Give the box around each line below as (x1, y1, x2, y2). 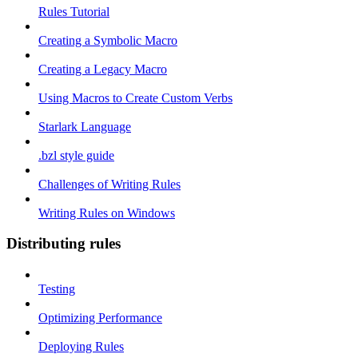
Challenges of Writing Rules (38, 177, 181, 191)
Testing (38, 282, 75, 296)
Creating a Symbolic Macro (38, 33, 177, 47)
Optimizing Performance (38, 311, 162, 325)
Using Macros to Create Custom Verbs (38, 90, 233, 105)
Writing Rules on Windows (38, 205, 175, 220)
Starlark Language (38, 119, 131, 133)
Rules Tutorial (38, 4, 109, 18)
